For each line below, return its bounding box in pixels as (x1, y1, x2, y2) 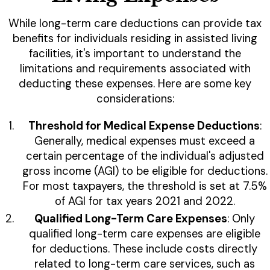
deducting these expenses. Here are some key (19, 77, 251, 92)
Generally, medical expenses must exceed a (34, 134, 255, 149)
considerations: (96, 92, 174, 107)
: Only (227, 212, 255, 227)
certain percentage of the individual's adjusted (25, 149, 264, 164)
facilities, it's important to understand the (29, 46, 241, 61)
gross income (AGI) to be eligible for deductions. (22, 164, 268, 179)
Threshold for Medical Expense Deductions (28, 119, 260, 134)
